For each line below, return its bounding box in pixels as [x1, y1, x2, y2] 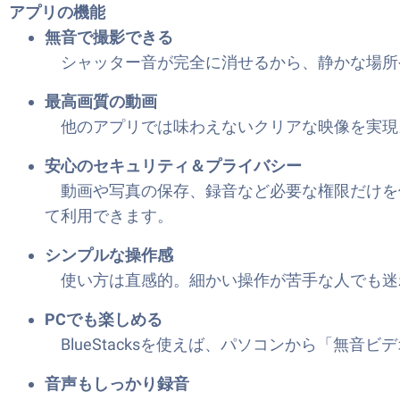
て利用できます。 [45, 206, 173, 225]
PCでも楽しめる [45, 310, 162, 329]
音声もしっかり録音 [45, 374, 189, 393]
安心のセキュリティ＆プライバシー [45, 156, 302, 175]
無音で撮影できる [45, 28, 173, 46]
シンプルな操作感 [45, 246, 173, 264]
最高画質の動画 [45, 92, 157, 111]
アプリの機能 [9, 3, 105, 21]
